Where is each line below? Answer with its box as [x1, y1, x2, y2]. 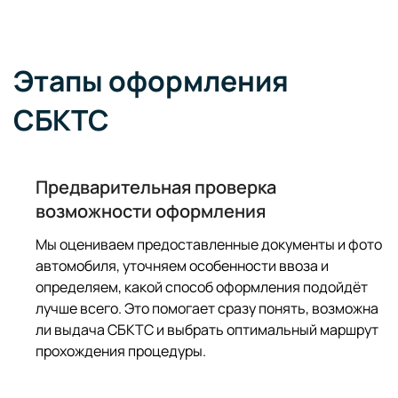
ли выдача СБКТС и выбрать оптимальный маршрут [36, 320, 378, 340]
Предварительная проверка [36, 175, 276, 200]
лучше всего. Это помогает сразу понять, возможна [36, 298, 378, 319]
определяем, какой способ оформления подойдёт [36, 277, 368, 298]
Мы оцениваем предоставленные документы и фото [36, 235, 382, 255]
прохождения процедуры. [36, 341, 206, 362]
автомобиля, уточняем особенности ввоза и [36, 256, 329, 276]
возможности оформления [36, 199, 266, 224]
